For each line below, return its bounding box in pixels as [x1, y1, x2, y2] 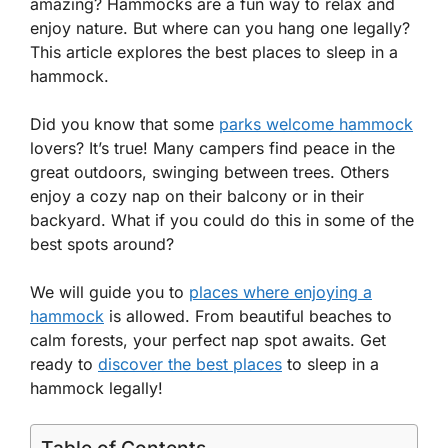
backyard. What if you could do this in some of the [30, 210, 414, 230]
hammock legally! [30, 378, 163, 398]
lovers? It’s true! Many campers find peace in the [30, 138, 395, 158]
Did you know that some [30, 114, 219, 134]
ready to [30, 354, 98, 374]
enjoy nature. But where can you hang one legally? [30, 18, 410, 38]
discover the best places [98, 354, 282, 374]
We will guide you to [30, 282, 189, 302]
